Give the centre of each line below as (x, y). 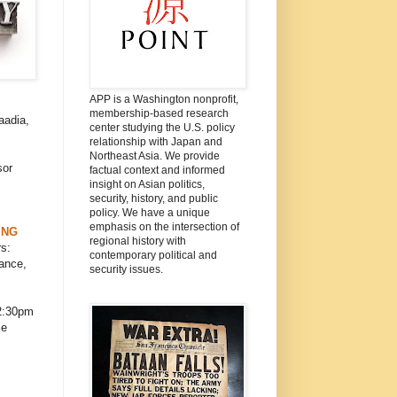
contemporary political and (153, 255)
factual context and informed (157, 170)
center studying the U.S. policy (162, 127)
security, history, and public (153, 198)
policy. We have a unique (149, 212)
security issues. (126, 269)
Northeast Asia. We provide (154, 156)
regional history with (137, 241)
